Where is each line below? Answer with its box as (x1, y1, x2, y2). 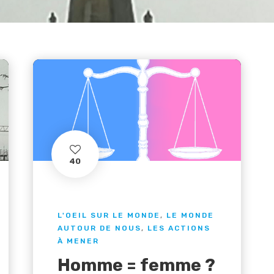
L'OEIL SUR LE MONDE (57, 210, 160, 220)
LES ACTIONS (147, 223, 210, 232)
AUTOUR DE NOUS (57, 223, 141, 232)
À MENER (57, 236, 99, 245)
